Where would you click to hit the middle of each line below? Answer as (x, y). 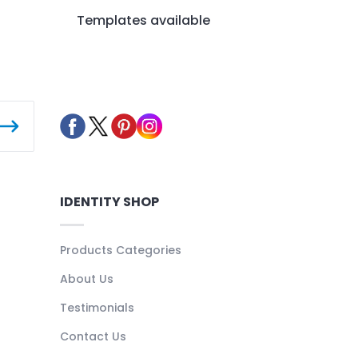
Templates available (143, 20)
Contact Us (93, 336)
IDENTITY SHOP (109, 201)
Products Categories (120, 250)
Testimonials (97, 307)
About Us (86, 278)
